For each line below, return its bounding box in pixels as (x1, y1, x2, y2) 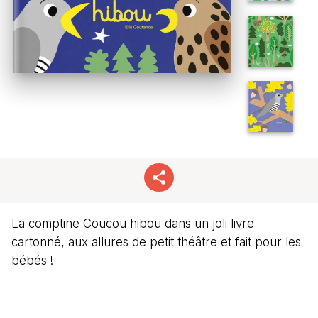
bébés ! (11, 253, 53, 268)
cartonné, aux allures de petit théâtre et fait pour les (11, 234, 301, 249)
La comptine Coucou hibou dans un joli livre (11, 216, 254, 231)
